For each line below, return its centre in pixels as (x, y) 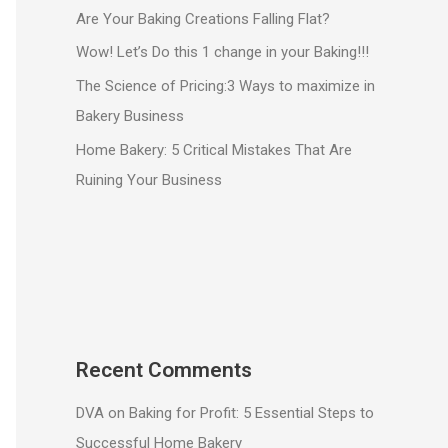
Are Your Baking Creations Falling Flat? (203, 18)
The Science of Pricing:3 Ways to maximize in (225, 86)
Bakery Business (130, 116)
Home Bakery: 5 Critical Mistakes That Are (214, 149)
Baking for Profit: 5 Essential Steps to (251, 413)
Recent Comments (164, 369)
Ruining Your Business (149, 179)
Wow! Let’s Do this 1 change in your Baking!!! (222, 52)
